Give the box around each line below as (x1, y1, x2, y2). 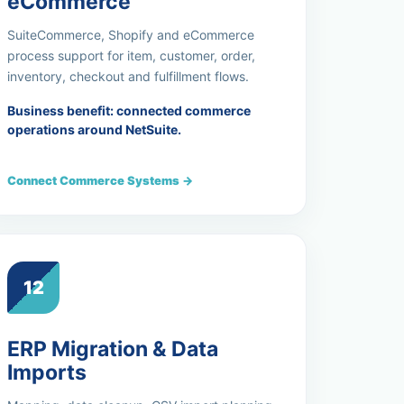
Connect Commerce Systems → (7, 173, 194, 188)
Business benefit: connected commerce (7, 103, 252, 118)
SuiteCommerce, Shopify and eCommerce (7, 27, 255, 42)
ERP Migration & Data (7, 336, 219, 362)
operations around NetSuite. (7, 122, 182, 137)
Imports (7, 360, 87, 385)
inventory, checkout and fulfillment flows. (7, 69, 250, 84)
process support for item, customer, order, (7, 48, 256, 63)
